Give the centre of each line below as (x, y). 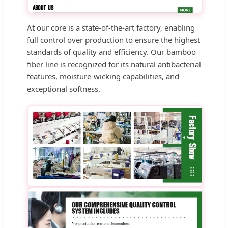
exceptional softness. (64, 88)
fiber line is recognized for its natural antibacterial (114, 64)
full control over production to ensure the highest (113, 39)
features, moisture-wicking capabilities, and (103, 76)
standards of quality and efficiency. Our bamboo (111, 52)
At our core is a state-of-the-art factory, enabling (111, 27)
